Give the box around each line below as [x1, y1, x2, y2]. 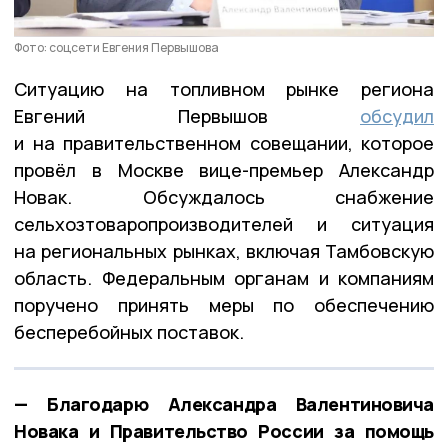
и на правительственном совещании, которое [14, 131, 434, 156]
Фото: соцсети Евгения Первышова [14, 39, 219, 57]
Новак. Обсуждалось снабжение [14, 185, 434, 210]
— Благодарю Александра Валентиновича [14, 392, 434, 417]
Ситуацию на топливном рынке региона [14, 77, 434, 102]
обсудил [360, 104, 434, 129]
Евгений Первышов [14, 104, 360, 129]
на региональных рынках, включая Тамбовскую [14, 239, 434, 264]
